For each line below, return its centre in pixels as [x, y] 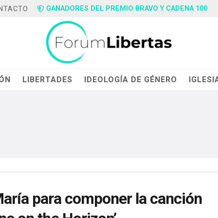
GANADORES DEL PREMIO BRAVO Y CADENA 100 [127, 9]
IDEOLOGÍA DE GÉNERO [131, 79]
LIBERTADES [48, 79]
